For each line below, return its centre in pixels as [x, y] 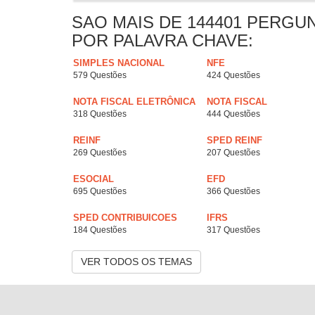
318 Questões [100, 114]
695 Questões [100, 192]
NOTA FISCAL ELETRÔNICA [134, 102]
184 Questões [100, 230]
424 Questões [233, 76]
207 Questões [233, 153]
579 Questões [100, 76]
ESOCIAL [94, 179]
